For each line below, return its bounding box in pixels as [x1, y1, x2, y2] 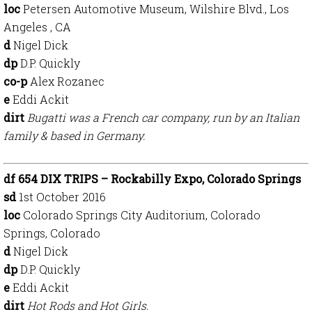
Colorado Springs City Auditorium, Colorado [23, 208, 260, 222]
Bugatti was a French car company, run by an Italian [27, 110, 299, 125]
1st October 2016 [19, 189, 106, 204]
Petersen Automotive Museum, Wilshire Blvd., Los [23, 1, 289, 16]
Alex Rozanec [30, 74, 104, 88]
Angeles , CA [3, 19, 71, 34]
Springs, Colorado [3, 226, 100, 240]
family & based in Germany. [3, 128, 146, 143]
